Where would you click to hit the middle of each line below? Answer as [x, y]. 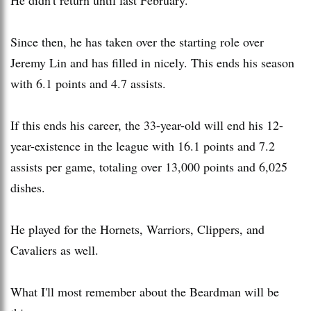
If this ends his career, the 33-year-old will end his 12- [147, 125]
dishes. [28, 187]
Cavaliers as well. [54, 250]
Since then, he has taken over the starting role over [137, 41]
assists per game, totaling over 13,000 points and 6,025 [149, 166]
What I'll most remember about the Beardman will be [145, 291]
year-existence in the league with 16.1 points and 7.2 [143, 145]
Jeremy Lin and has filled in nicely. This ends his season [152, 62]
